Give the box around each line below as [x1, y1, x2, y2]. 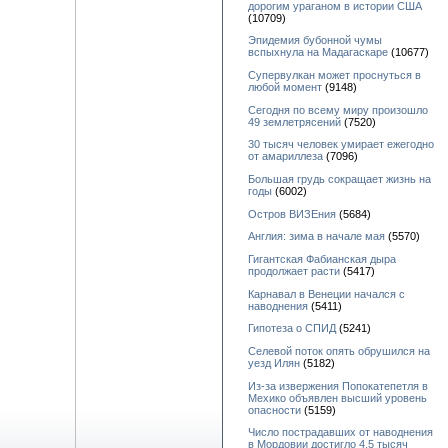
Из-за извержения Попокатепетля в [248, 379, 428, 392]
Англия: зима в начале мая [248, 230, 385, 243]
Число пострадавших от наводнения [248, 426, 433, 439]
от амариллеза [248, 150, 323, 163]
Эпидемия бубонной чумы [248, 34, 382, 47]
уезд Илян [248, 356, 300, 369]
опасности [248, 403, 301, 416]
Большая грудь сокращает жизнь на [248, 172, 431, 185]
